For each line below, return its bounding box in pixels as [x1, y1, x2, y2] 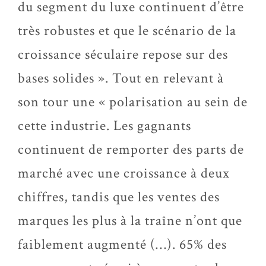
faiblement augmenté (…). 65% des [18, 235, 227, 254]
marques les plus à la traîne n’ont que [18, 211, 242, 230]
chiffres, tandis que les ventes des [18, 188, 220, 206]
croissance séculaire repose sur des [18, 45, 228, 64]
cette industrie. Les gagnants [18, 116, 191, 135]
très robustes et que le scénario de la [18, 21, 236, 40]
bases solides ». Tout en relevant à [18, 69, 224, 87]
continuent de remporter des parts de [18, 140, 244, 159]
